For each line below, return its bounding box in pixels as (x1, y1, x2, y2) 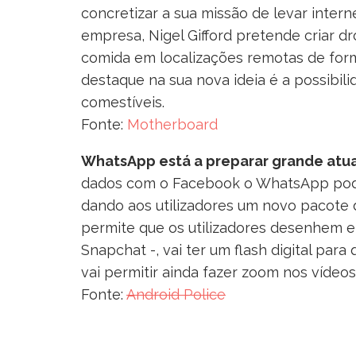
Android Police (126, 286, 226, 303)
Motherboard (127, 116, 218, 133)
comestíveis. (81, 94, 164, 110)
